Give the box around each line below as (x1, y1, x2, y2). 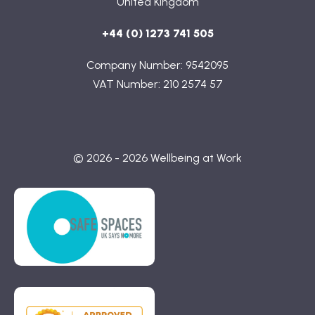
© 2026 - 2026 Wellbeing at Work (73, 151, 242, 165)
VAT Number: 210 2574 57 (92, 77, 223, 91)
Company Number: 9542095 (86, 58, 229, 72)
